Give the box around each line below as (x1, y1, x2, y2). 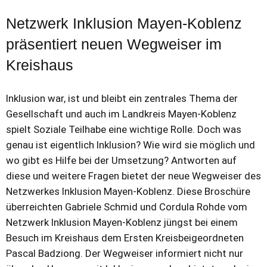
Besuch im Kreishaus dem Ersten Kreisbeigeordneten (6, 232, 244, 244)
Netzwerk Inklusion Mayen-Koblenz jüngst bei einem (6, 216, 238, 228)
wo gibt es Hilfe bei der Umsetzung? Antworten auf (6, 154, 237, 166)
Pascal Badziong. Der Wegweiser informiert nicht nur (6, 247, 243, 259)
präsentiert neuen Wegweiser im (6, 36, 222, 52)
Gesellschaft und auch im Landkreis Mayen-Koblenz (6, 108, 237, 120)
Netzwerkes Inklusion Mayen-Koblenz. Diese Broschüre (6, 185, 250, 197)
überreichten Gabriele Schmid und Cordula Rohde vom (6, 201, 247, 213)
